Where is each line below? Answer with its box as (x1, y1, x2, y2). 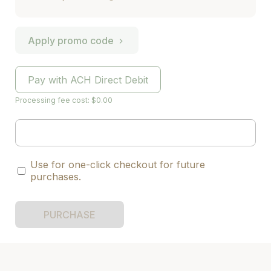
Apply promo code (28, 34, 114, 47)
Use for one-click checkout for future (30, 158, 205, 171)
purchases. (30, 171, 81, 183)
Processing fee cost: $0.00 (15, 96, 113, 105)
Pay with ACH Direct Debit (28, 73, 148, 86)
